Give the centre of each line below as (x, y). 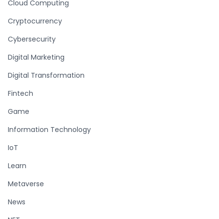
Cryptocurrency (35, 21)
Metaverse (26, 184)
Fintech (21, 93)
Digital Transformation (46, 75)
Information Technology (49, 129)
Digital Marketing (36, 57)
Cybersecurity (32, 39)
